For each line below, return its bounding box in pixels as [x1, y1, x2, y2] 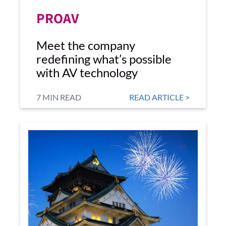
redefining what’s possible [36, 51, 172, 66]
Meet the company [36, 38, 135, 52]
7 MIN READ [36, 92, 81, 102]
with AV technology [36, 65, 138, 80]
